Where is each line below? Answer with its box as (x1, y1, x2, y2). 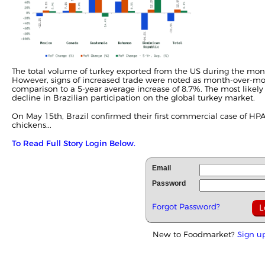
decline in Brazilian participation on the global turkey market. (12, 92, 255, 102)
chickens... (12, 119, 51, 130)
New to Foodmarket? (153, 229, 237, 239)
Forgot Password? (152, 201, 220, 211)
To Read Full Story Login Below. (12, 138, 135, 148)
